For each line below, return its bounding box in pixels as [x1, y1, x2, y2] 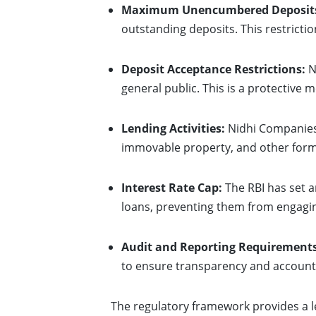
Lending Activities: [121, 121, 225, 136]
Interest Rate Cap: [121, 180, 222, 195]
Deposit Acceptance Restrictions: [121, 61, 305, 77]
